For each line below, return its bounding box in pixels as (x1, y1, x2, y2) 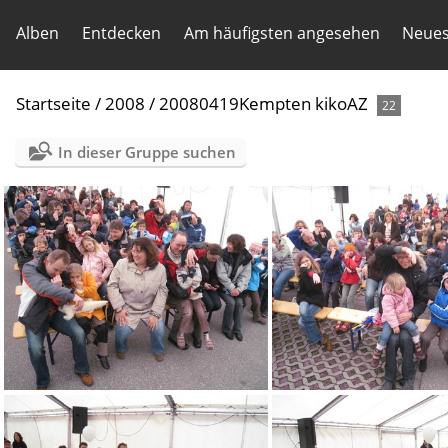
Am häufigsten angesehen (183, 22, 380, 44)
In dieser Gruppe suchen (57, 142, 236, 162)
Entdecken (81, 22, 161, 44)
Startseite (16, 92, 91, 115)
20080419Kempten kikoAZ (159, 92, 368, 115)
